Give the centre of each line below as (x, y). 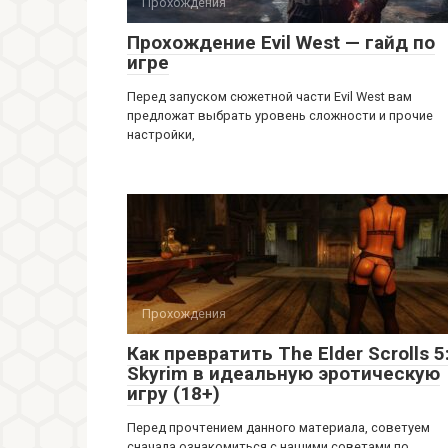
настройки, (161, 134)
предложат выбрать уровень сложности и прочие (280, 115)
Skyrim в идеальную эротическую (283, 373)
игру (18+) (173, 393)
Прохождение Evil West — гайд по (281, 42)
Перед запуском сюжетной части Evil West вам (269, 96)
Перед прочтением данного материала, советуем (278, 427)
